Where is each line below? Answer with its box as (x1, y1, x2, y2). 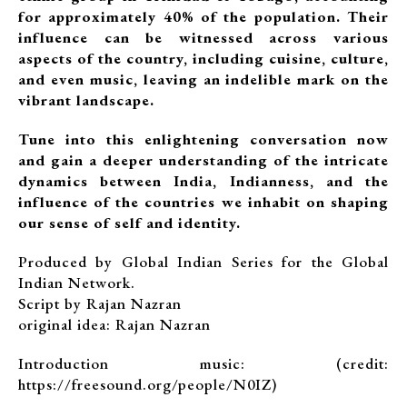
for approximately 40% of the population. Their (18, 6, 389, 26)
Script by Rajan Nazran (18, 293, 182, 313)
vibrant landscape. (18, 90, 154, 110)
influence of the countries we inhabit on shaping (18, 192, 389, 212)
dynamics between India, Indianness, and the (18, 171, 389, 191)
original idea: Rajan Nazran (18, 314, 211, 334)
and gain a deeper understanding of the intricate (18, 150, 389, 170)
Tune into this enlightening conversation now (18, 129, 389, 149)
